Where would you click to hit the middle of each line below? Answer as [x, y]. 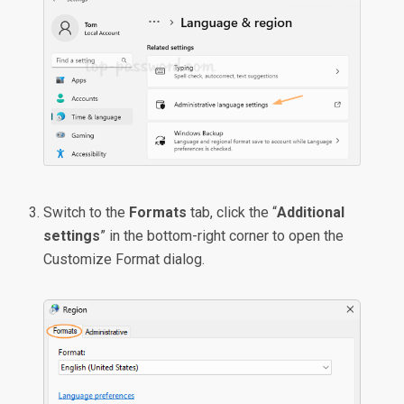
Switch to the [87, 213]
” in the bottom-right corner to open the [222, 236]
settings [72, 236]
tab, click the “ [232, 213]
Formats [158, 213]
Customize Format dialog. [124, 260]
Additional [311, 213]
